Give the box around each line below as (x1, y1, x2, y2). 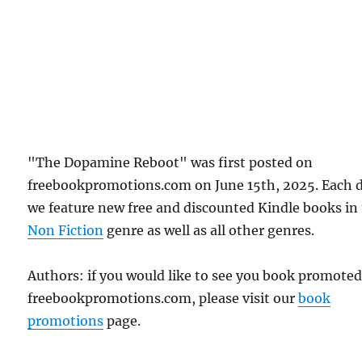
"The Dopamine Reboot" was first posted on (27, 154, 314, 170)
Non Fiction (27, 221, 104, 238)
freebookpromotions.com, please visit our (27, 289, 299, 306)
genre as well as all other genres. (103, 221, 315, 238)
